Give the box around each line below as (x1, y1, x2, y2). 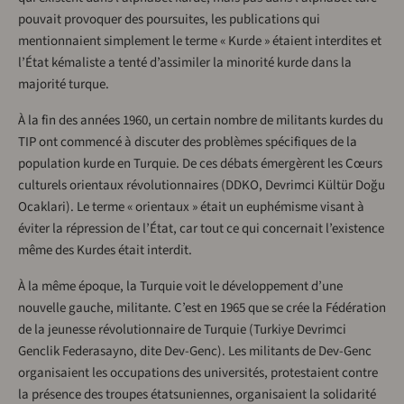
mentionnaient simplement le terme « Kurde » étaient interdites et (18, 32, 381, 51)
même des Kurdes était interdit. (18, 241, 192, 261)
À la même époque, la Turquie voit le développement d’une (18, 277, 343, 297)
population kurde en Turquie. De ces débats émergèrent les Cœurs (18, 154, 382, 174)
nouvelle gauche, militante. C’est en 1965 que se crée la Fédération (18, 298, 386, 318)
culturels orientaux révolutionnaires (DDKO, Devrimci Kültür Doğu (18, 176, 385, 196)
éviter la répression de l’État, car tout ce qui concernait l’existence (18, 219, 384, 239)
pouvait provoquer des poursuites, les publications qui (18, 10, 320, 30)
